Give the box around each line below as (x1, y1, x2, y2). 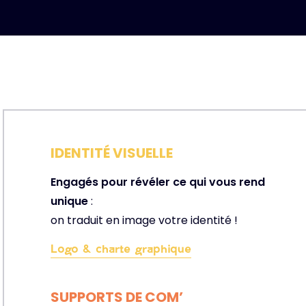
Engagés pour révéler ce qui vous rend (51, 174, 265, 190)
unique (51, 193, 88, 209)
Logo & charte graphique (51, 242, 191, 255)
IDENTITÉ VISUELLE (51, 143, 173, 163)
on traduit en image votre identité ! (51, 212, 238, 228)
